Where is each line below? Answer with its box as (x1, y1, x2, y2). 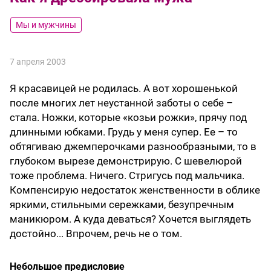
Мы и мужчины (16, 20, 76, 30)
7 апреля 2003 (10, 57, 66, 67)
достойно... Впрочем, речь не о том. (10, 227, 182, 240)
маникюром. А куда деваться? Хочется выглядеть (10, 213, 251, 226)
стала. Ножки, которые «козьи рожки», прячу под (10, 111, 247, 124)
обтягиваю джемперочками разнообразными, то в (10, 140, 256, 153)
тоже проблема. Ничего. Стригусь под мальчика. (10, 169, 244, 182)
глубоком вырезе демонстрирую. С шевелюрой (10, 155, 242, 168)
